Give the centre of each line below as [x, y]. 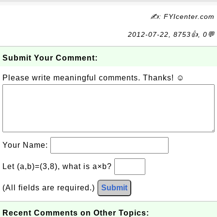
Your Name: [26, 145]
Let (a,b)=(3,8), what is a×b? [58, 166]
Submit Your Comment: [50, 58]
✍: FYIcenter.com [182, 16]
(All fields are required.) [50, 188]
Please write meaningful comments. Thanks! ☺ [93, 78]
